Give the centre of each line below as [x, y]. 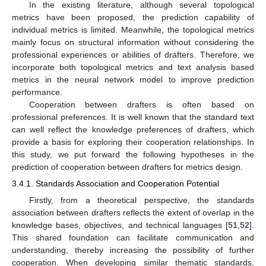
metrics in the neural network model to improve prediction [133, 80]
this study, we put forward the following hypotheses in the [133, 155]
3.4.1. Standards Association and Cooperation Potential [115, 184]
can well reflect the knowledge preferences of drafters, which [133, 130]
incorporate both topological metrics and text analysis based [133, 67]
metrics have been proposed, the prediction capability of [133, 18]
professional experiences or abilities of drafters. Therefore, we [133, 55]
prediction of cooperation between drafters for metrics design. [127, 167]
